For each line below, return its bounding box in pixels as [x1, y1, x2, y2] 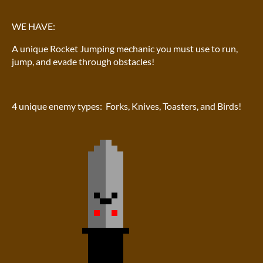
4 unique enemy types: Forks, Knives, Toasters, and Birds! [12, 100, 241, 112]
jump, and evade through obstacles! [12, 56, 154, 68]
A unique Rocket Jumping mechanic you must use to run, [12, 43, 238, 55]
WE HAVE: [12, 21, 55, 32]
